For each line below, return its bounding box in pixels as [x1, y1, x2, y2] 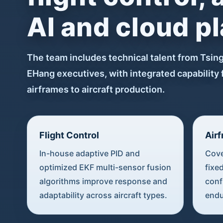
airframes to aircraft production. [26, 84, 165, 95]
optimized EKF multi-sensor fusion [39, 162, 171, 172]
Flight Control [39, 129, 99, 140]
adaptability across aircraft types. [39, 190, 167, 200]
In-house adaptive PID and [39, 148, 140, 158]
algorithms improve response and [39, 176, 167, 186]
